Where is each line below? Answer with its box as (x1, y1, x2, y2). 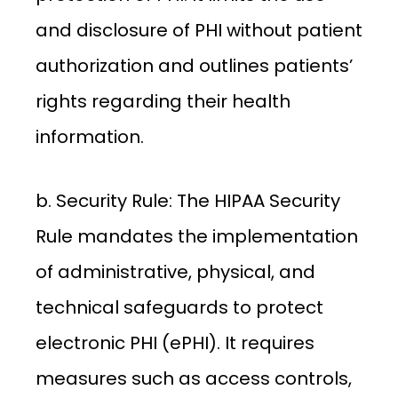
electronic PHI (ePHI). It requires (36, 330, 314, 355)
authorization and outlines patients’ (36, 53, 353, 78)
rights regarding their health (36, 89, 291, 114)
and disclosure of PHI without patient (36, 18, 362, 43)
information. (36, 124, 144, 149)
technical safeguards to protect (36, 295, 323, 320)
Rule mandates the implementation (36, 224, 358, 249)
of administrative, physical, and (36, 259, 315, 284)
